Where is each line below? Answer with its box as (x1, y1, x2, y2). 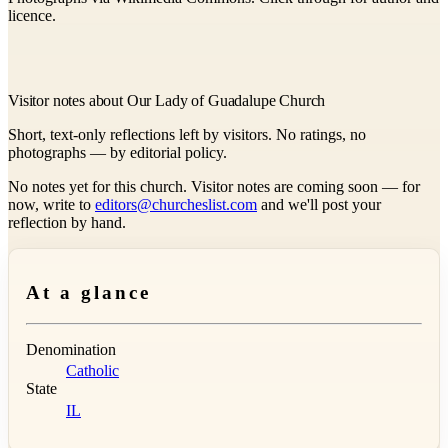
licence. (8, 6, 56, 24)
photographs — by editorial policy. (8, 143, 227, 161)
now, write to (8, 195, 95, 213)
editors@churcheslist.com (95, 195, 257, 213)
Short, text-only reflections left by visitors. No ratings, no (8, 125, 366, 143)
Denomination (26, 341, 116, 359)
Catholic (66, 362, 119, 380)
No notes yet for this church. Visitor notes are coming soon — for (8, 177, 420, 195)
